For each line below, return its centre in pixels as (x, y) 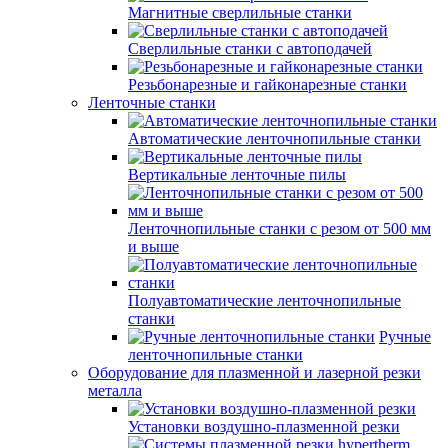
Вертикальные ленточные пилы (237, 174)
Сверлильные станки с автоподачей (250, 48)
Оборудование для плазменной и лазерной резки (254, 372)
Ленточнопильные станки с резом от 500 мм (279, 228)
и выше (153, 246)
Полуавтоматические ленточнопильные (264, 300)
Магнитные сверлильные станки (240, 12)
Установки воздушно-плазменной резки (264, 426)
